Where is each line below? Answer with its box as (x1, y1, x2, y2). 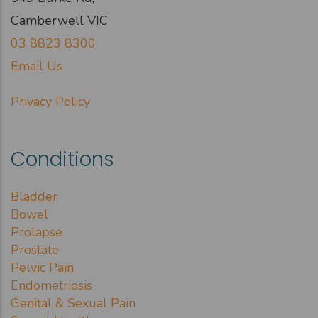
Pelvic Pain (11, 258, 74, 276)
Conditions (11, 145, 114, 173)
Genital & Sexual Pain (11, 294, 136, 312)
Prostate (11, 241, 59, 258)
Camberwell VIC (11, 11, 108, 29)
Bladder (11, 187, 57, 205)
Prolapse (11, 223, 62, 241)
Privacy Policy (11, 92, 90, 110)
